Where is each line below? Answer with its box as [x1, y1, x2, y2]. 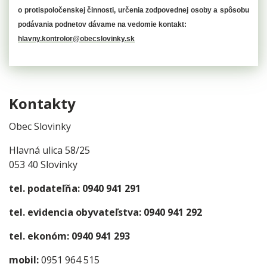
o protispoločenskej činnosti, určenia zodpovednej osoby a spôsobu [18, 5, 249, 14]
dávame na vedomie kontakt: [88, 20, 187, 29]
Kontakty [9, 93, 76, 113]
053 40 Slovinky [9, 157, 80, 171]
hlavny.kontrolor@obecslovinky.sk [18, 34, 135, 43]
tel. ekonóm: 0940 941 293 [9, 229, 130, 243]
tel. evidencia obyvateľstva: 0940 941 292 [9, 205, 202, 219]
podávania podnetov [18, 20, 88, 29]
